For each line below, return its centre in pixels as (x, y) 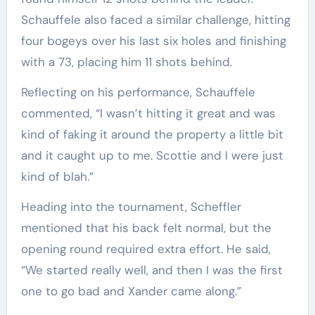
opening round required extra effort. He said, (146, 249)
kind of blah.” (57, 176)
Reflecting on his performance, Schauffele (138, 92)
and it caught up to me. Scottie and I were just (152, 155)
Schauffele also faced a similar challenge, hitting (155, 19)
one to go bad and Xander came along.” (131, 291)
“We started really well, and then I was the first (152, 270)
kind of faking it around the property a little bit (152, 134)
